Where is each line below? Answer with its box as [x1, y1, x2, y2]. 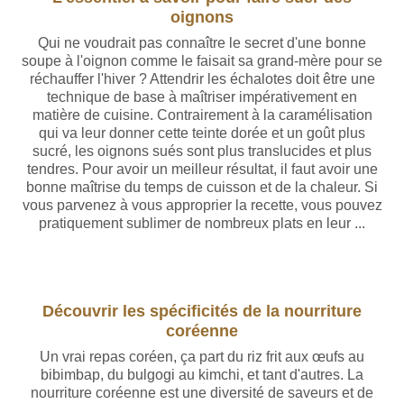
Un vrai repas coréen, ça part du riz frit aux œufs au [40, 349, 364, 364]
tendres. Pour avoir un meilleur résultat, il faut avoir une [26, 161, 378, 177]
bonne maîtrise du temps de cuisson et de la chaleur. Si [26, 179, 378, 195]
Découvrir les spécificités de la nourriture [42, 301, 362, 320]
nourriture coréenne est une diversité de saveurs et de [31, 385, 373, 400]
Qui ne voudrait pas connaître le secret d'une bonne [38, 35, 366, 50]
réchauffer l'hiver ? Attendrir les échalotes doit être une [29, 71, 375, 87]
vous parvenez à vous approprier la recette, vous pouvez [22, 197, 382, 213]
